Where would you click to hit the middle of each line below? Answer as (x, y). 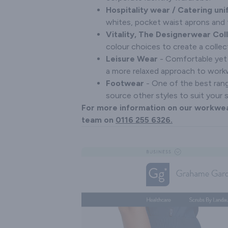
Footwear (125, 83)
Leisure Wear (132, 59)
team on (98, 120)
